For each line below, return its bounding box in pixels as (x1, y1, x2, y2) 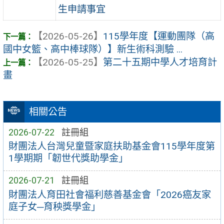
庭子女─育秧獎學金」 (8, 201, 100, 213)
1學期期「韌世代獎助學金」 (8, 152, 128, 164)
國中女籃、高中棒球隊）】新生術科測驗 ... (3, 43, 182, 55)
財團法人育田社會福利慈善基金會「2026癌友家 (8, 189, 211, 201)
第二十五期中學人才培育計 (103, 56, 217, 68)
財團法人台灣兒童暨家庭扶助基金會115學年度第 (8, 140, 215, 152)
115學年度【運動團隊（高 (103, 30, 214, 42)
